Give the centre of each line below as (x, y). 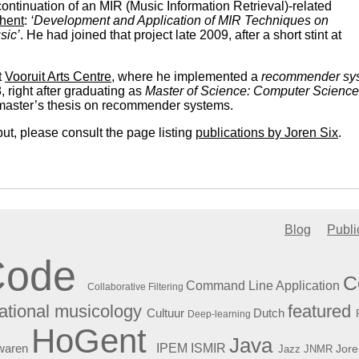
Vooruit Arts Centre (58, 76)
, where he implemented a (186, 76)
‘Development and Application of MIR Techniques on (179, 20)
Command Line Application (263, 285)
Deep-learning (219, 314)
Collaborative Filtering (135, 286)
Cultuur (165, 313)
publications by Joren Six (267, 132)
